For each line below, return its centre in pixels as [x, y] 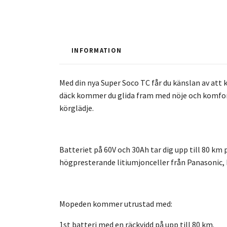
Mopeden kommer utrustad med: [117, 203]
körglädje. [77, 108]
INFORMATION [97, 50]
